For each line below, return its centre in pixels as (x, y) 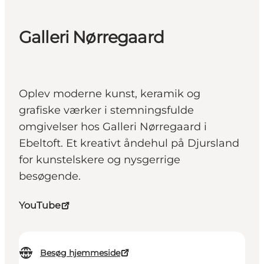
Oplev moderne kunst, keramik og (110, 94)
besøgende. (50, 176)
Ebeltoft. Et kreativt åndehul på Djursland (129, 143)
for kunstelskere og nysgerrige (100, 160)
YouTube (40, 206)
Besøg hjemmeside (80, 253)
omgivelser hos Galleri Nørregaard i (113, 127)
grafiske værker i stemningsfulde (106, 110)
